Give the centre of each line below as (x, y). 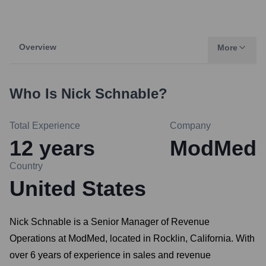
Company (190, 126)
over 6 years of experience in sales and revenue (110, 255)
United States (78, 189)
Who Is (35, 94)
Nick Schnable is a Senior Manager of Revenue (110, 222)
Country (26, 166)
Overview (38, 47)
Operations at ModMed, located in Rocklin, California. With (132, 238)
